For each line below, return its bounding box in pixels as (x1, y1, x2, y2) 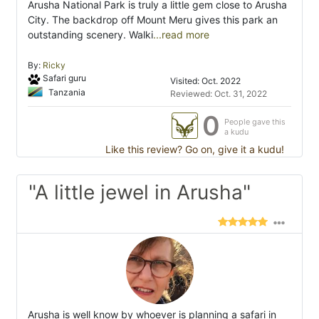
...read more (153, 28, 209, 41)
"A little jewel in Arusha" (28, 180, 251, 205)
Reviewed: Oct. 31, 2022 (170, 88, 267, 100)
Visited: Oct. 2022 (170, 75, 241, 87)
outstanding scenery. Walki (28, 28, 153, 41)
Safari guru (42, 73, 86, 84)
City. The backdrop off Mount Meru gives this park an (28, 14, 278, 26)
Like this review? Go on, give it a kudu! (103, 143, 284, 156)
